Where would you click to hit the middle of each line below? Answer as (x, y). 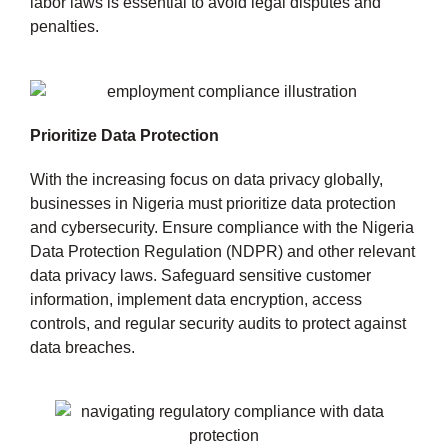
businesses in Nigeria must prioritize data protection (213, 203)
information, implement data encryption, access (196, 299)
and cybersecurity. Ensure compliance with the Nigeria (222, 227)
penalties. (64, 27)
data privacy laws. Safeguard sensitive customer (200, 275)
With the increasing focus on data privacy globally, (206, 179)
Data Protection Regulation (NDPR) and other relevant (222, 251)
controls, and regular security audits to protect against (218, 323)
